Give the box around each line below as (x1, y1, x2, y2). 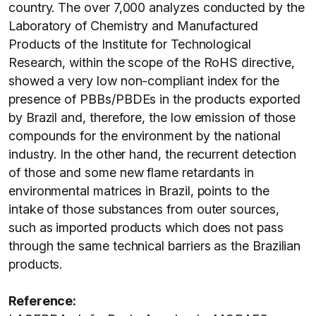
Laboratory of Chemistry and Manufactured (8, 18, 259, 33)
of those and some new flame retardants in (8, 165, 255, 180)
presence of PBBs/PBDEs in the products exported (8, 92, 300, 107)
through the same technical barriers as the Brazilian (8, 238, 301, 253)
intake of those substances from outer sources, (8, 202, 279, 217)
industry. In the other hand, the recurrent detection (8, 147, 297, 162)
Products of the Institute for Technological (8, 37, 251, 51)
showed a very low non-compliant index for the (8, 73, 279, 88)
